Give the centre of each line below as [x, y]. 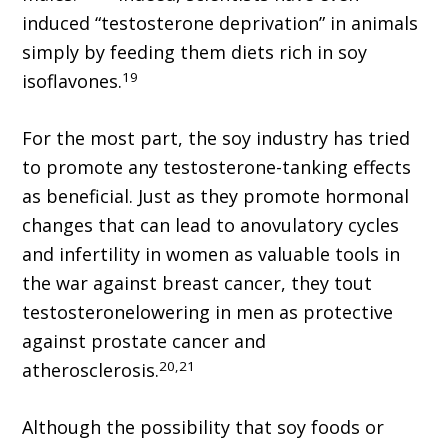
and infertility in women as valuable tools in [211, 254]
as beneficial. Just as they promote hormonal [216, 196]
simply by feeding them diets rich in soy [195, 52]
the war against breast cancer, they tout [197, 283]
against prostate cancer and [144, 341]
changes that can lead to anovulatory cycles [211, 225]
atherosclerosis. [91, 370]
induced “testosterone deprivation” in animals [220, 23]
